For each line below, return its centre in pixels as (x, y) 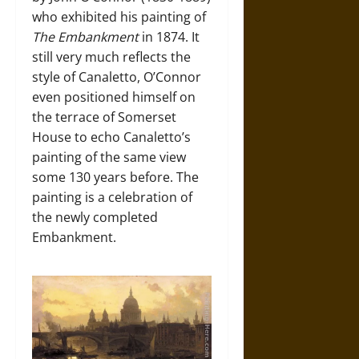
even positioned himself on (114, 97)
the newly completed (95, 217)
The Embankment (87, 36)
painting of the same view (109, 157)
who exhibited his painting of (119, 16)
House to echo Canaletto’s (111, 137)
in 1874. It (171, 36)
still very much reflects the (111, 56)
